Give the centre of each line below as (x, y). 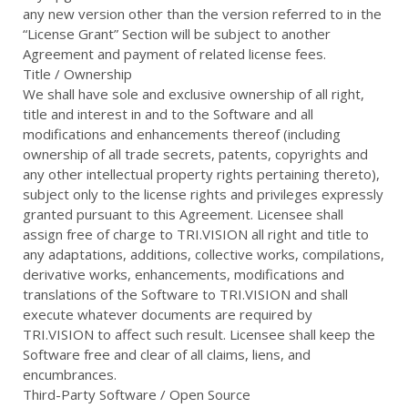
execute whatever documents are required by (168, 314)
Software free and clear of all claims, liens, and (167, 354)
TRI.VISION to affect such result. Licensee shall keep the (199, 334)
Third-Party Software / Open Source (137, 394)
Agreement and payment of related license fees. (174, 54)
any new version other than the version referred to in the (202, 14)
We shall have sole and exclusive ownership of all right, (194, 94)
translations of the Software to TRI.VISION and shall (185, 294)
